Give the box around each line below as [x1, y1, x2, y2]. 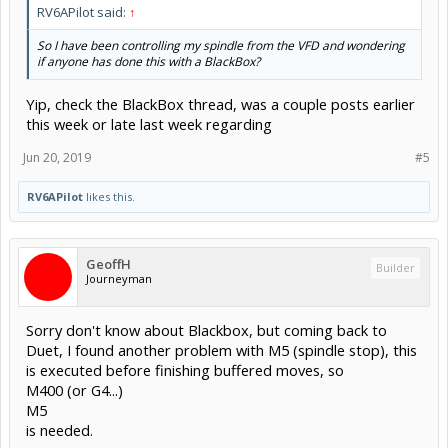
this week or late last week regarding [26, 114, 272, 135]
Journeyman [86, 271, 152, 287]
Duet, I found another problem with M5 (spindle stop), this [26, 340, 417, 361]
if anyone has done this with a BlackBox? [37, 52, 260, 70]
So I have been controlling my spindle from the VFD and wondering [37, 36, 405, 54]
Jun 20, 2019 [23, 149, 91, 167]
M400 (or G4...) [26, 380, 123, 401]
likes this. [83, 189, 135, 205]
